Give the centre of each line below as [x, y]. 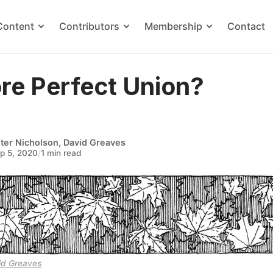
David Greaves [95, 142]
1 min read [62, 153]
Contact [246, 26]
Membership [174, 26]
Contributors [90, 26]
